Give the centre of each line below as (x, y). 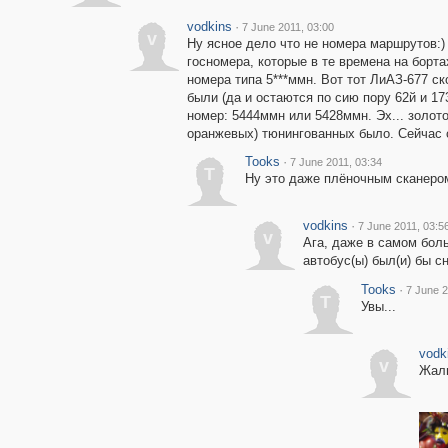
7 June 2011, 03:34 (335, 162)
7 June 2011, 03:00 (287, 27)
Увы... (378, 306)
